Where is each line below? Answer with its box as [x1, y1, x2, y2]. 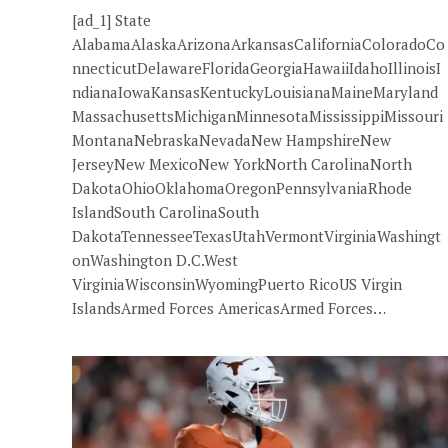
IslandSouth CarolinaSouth [72, 202, 259, 222]
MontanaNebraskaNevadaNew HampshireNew [72, 130, 391, 150]
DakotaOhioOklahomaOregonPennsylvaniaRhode [72, 178, 412, 198]
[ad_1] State [72, 10, 151, 30]
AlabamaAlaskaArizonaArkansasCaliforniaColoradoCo [72, 34, 445, 54]
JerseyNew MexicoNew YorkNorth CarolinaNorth [72, 154, 412, 174]
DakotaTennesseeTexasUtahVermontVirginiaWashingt [72, 226, 441, 246]
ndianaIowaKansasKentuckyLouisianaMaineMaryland [72, 82, 438, 102]
